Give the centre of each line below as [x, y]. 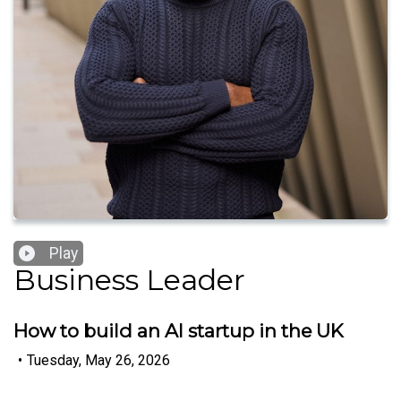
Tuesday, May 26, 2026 [98, 360]
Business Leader [129, 280]
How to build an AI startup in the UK [179, 331]
